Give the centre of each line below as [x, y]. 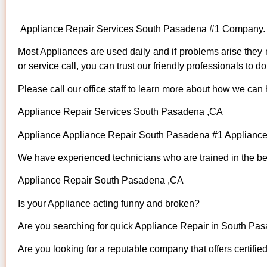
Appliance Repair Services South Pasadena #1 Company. [142, 29]
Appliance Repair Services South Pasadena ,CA [120, 112]
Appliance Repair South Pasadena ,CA [101, 181]
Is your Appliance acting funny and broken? [109, 203]
